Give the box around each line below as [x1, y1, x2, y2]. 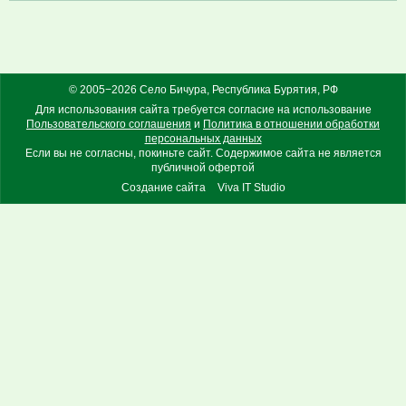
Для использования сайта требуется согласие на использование [34, 103, 372, 117]
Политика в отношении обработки [203, 118, 380, 131]
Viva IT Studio [217, 181, 285, 195]
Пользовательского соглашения [26, 118, 191, 131]
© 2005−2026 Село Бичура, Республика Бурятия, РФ [68, 83, 338, 97]
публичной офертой [151, 161, 255, 175]
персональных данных [144, 132, 262, 146]
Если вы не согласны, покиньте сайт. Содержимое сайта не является [24, 147, 382, 160]
